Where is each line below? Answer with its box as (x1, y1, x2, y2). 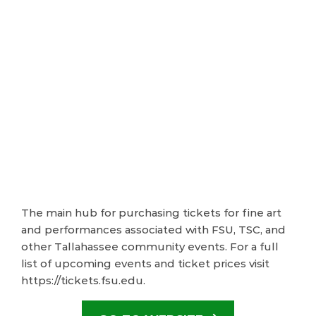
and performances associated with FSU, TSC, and (21, 223, 286, 237)
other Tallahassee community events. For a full (21, 240, 279, 254)
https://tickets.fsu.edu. (21, 274, 145, 288)
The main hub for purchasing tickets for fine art (21, 206, 281, 220)
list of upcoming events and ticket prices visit (21, 257, 269, 271)
